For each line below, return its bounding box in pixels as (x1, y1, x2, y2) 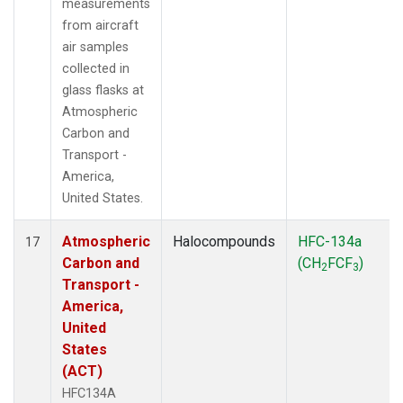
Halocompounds (173, 232, 275, 250)
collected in (62, 60, 130, 76)
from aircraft (62, 17, 139, 33)
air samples (62, 39, 129, 55)
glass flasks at (62, 82, 144, 98)
